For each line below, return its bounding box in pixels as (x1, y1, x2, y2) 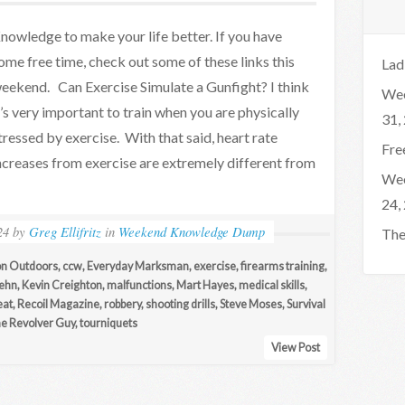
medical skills (239, 278, 305, 292)
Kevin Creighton (22, 278, 102, 292)
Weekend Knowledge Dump (118, 222, 265, 240)
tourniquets (80, 316, 137, 330)
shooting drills (146, 297, 215, 311)
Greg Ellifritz (28, 222, 101, 240)
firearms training (240, 259, 325, 273)
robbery (104, 297, 141, 311)
